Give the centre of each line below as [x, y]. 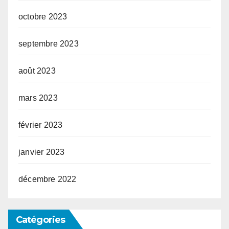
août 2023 [37, 71]
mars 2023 [38, 98]
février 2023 [41, 125]
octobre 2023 [43, 16]
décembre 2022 [48, 179]
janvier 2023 [42, 152]
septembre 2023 [49, 43]
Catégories [40, 220]
